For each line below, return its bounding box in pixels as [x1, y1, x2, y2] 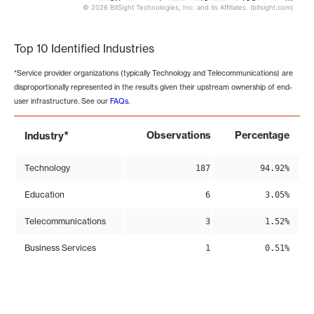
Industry [25, 130, 64, 143]
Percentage [235, 129, 289, 142]
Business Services [25, 243, 96, 254]
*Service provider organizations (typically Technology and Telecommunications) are [14, 69, 293, 78]
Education [25, 189, 64, 200]
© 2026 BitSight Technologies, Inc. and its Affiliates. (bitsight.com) [83, 4, 293, 12]
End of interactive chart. [14, 11, 139, 25]
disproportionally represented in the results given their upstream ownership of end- [14, 83, 292, 92]
